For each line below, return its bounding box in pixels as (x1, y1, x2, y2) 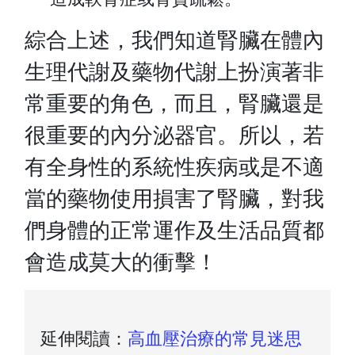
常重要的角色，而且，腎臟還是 (25, 89, 325, 116)
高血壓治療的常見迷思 (128, 326, 303, 349)
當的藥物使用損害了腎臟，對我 (25, 184, 325, 212)
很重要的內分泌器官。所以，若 (25, 120, 325, 148)
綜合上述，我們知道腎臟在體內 (25, 25, 325, 53)
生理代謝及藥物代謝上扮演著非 (25, 57, 325, 85)
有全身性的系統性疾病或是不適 (25, 152, 325, 180)
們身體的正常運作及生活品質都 (25, 216, 325, 243)
